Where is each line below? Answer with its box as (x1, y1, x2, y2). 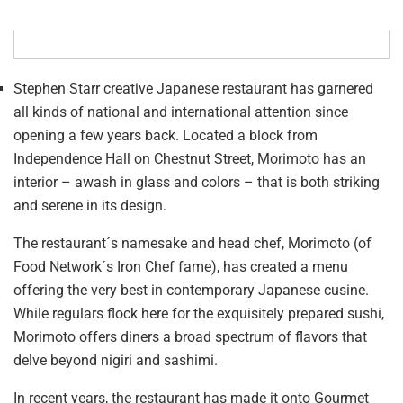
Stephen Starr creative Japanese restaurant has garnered (13, 79, 374, 97)
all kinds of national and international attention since (13, 103, 348, 121)
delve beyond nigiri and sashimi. (13, 351, 218, 369)
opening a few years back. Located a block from (13, 126, 318, 144)
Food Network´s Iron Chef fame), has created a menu (13, 257, 348, 275)
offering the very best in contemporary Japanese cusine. (13, 281, 369, 299)
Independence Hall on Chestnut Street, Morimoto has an (13, 149, 366, 167)
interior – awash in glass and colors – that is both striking (13, 173, 380, 191)
